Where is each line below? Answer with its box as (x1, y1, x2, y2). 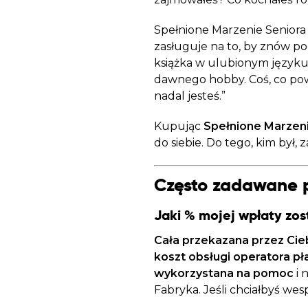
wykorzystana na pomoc (153, 267, 294, 280)
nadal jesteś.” (153, 89, 225, 102)
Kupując (153, 120, 203, 133)
